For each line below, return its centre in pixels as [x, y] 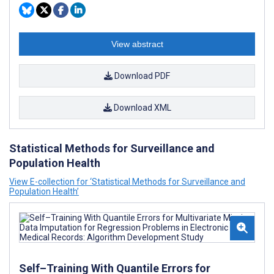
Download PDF [141, 76]
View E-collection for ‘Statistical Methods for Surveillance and [127, 182]
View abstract [137, 44]
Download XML [141, 108]
